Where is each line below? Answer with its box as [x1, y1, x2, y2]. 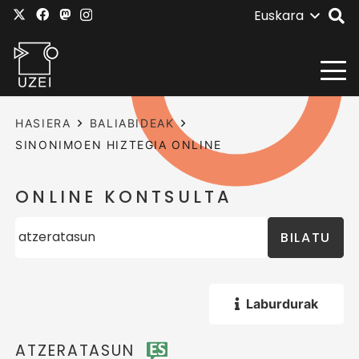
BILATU [280, 228, 331, 247]
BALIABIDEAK [89, 116, 175, 130]
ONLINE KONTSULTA [15, 185, 233, 209]
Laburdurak [245, 295, 318, 312]
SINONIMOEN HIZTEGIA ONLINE [15, 138, 222, 151]
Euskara [253, 6, 304, 25]
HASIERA [15, 116, 71, 130]
